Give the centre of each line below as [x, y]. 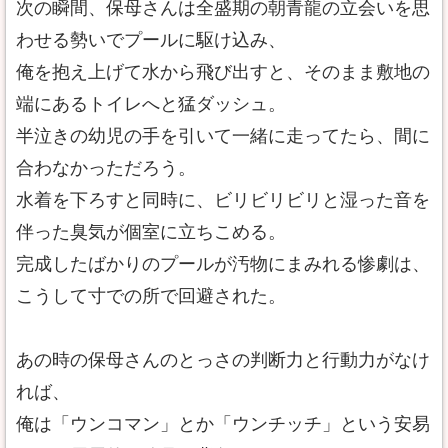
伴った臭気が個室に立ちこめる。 [151, 232]
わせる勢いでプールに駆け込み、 [151, 40]
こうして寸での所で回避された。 [151, 296]
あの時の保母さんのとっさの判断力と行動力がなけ [223, 360]
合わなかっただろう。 [106, 168]
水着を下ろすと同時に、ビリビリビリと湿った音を [223, 200]
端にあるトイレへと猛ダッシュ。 [151, 104]
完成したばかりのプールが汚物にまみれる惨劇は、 [223, 264]
